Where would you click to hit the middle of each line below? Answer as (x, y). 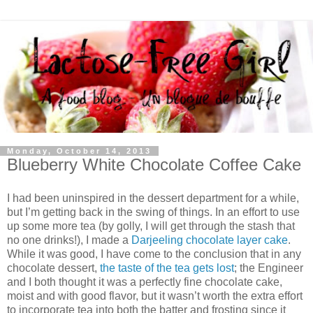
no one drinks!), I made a (69, 240)
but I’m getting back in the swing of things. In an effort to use (153, 212)
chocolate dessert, (53, 268)
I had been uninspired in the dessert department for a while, (153, 198)
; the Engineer (269, 268)
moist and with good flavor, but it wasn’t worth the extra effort (155, 296)
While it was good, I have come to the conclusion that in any (154, 254)
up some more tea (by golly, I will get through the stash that (151, 226)
